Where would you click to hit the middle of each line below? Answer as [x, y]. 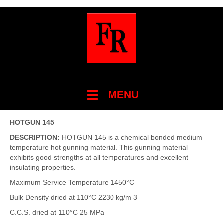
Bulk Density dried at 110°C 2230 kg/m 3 [74, 197]
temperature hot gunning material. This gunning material [99, 147]
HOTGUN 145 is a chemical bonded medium [132, 137]
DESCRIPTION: [36, 137]
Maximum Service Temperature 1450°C [72, 182]
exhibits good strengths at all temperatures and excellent [99, 157]
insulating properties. [43, 167]
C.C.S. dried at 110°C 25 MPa [57, 212]
